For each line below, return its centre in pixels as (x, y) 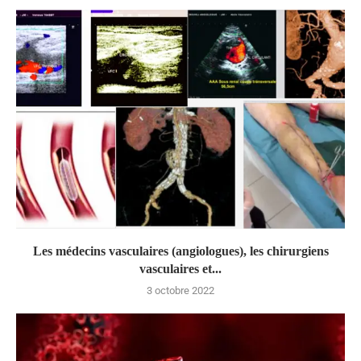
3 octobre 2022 (180, 290)
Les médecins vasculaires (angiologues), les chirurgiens (180, 251)
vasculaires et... (180, 268)
